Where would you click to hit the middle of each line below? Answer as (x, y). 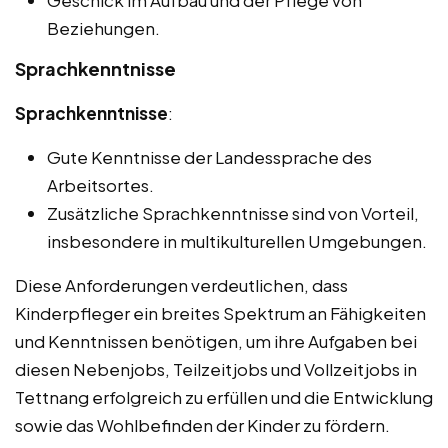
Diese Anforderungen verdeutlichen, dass (181, 285)
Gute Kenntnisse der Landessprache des (209, 157)
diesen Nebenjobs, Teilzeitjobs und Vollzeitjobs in (216, 369)
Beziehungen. (103, 28)
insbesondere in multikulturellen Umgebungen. (237, 241)
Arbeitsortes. (100, 185)
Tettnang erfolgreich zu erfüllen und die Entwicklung (224, 397)
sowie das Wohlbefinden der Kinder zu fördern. (202, 425)
